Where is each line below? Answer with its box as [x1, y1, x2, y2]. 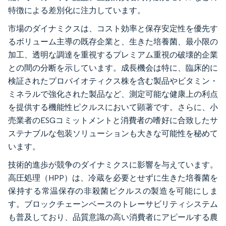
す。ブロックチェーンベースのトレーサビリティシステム [8, 199, 218, 209]
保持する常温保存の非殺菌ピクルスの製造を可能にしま [8, 186, 218, 196]
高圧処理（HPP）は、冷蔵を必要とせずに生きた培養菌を [8, 173, 218, 183]
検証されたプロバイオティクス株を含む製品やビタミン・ [8, 76, 218, 86]
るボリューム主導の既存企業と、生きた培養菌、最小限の [8, 36, 218, 46]
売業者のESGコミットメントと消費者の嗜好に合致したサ [8, 115, 218, 125]
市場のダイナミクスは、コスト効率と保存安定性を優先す [8, 23, 218, 33]
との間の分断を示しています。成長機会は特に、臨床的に [8, 63, 218, 73]
